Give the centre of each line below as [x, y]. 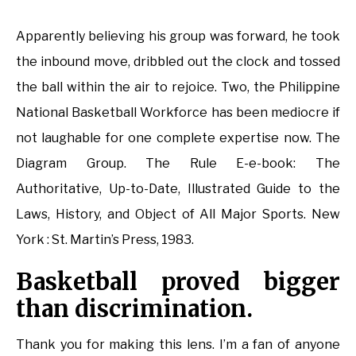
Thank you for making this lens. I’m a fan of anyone [178, 345]
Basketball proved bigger [178, 282]
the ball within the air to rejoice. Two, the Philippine [178, 87]
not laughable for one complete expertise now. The [178, 138]
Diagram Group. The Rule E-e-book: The [178, 164]
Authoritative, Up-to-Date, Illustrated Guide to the [178, 189]
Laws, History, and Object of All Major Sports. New [178, 215]
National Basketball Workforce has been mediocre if [178, 113]
